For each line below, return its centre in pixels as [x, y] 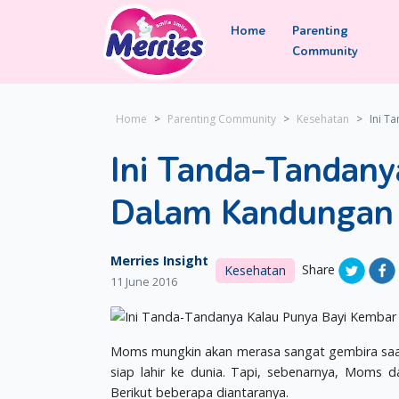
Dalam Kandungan [252, 213]
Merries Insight [159, 261]
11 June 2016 [144, 282]
